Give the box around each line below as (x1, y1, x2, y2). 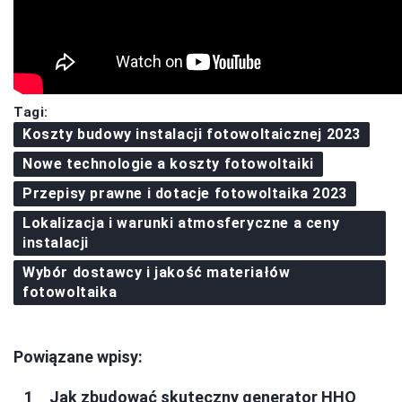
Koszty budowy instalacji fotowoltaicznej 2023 (22, 125, 361, 143)
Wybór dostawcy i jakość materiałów (22, 263, 291, 281)
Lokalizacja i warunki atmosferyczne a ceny (22, 214, 340, 232)
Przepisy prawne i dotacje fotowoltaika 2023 (22, 184, 347, 202)
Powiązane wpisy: (13, 346, 143, 366)
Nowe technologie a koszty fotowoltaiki (22, 154, 314, 172)
